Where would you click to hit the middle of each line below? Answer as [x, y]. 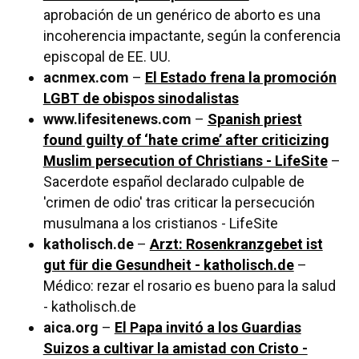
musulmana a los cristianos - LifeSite [160, 224]
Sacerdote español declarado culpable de [173, 182]
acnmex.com [86, 78]
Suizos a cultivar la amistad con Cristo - [175, 349]
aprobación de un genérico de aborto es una [182, 15]
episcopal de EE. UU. [107, 57]
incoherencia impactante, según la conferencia [192, 36]
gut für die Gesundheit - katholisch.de [168, 265]
